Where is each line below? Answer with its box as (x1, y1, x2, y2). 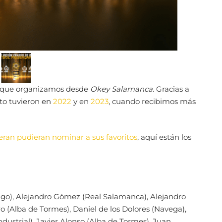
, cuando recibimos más (108, 96, 196, 106)
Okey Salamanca (90, 84, 153, 94)
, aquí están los (137, 132, 191, 142)
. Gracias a (152, 84, 189, 94)
